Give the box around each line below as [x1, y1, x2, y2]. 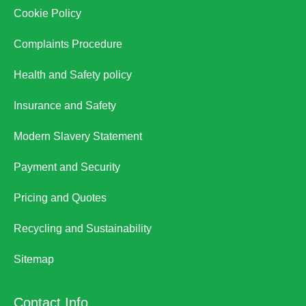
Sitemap [14, 253, 54, 266]
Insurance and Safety [14, 100, 116, 112]
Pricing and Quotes [14, 192, 107, 204]
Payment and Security [14, 161, 120, 173]
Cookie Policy [14, 8, 81, 20]
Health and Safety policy [14, 69, 132, 81]
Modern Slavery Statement [14, 130, 142, 143]
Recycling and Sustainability [14, 223, 152, 235]
